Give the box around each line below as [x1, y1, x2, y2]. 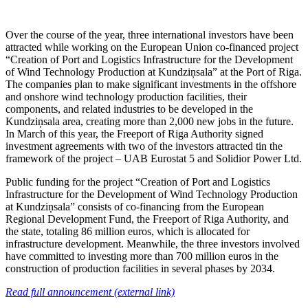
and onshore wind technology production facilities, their [5, 91, 247, 103]
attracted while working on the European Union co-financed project [5, 41, 298, 54]
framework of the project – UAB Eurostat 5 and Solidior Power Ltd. [5, 153, 302, 165]
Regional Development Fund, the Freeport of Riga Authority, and [5, 213, 289, 225]
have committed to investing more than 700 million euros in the [5, 250, 278, 263]
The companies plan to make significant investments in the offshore [5, 78, 296, 91]
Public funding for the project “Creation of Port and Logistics [5, 176, 270, 188]
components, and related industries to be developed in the [5, 103, 253, 115]
